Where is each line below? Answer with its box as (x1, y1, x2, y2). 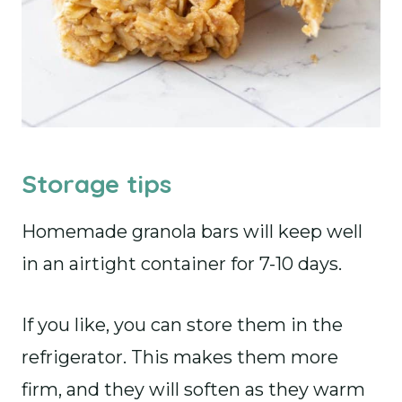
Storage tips (22, 168, 171, 199)
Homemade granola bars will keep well (22, 221, 363, 242)
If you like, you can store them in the (22, 314, 343, 336)
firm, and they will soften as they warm (22, 379, 365, 400)
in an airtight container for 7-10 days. (22, 253, 342, 275)
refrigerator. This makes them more (22, 346, 338, 368)
